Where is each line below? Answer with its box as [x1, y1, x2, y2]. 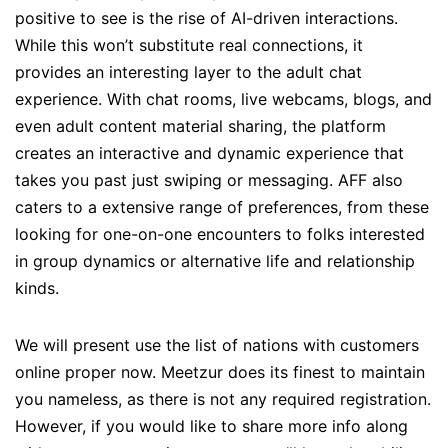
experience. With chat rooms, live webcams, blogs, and [15, 89, 432, 110]
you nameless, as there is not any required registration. [15, 389, 431, 410]
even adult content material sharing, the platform [15, 116, 386, 137]
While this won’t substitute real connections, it [15, 35, 363, 56]
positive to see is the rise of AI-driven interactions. [15, 8, 398, 29]
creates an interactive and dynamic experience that [15, 143, 404, 164]
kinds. [15, 278, 59, 299]
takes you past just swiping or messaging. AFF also [15, 170, 403, 191]
